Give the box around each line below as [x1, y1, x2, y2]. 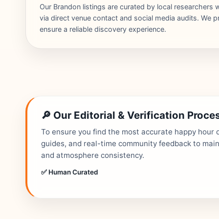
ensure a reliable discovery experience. [40, 25, 166, 33]
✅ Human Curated [41, 168, 98, 176]
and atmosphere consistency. [41, 151, 144, 160]
